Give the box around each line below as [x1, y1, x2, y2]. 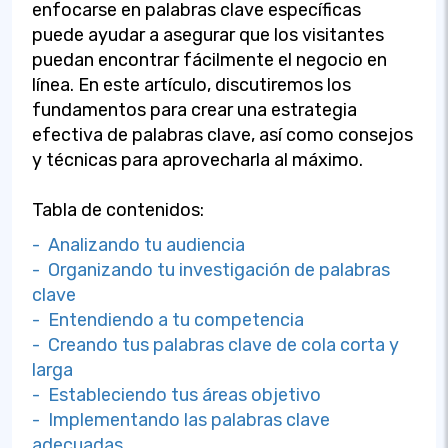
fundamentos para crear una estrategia [32, 99, 357, 121]
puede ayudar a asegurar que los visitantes [32, 24, 384, 46]
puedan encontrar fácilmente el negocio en [32, 49, 387, 71]
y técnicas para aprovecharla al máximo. [32, 149, 363, 171]
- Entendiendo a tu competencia [32, 309, 304, 331]
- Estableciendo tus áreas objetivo [32, 384, 321, 406]
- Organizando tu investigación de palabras [32, 259, 390, 281]
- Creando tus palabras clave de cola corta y [32, 334, 399, 356]
